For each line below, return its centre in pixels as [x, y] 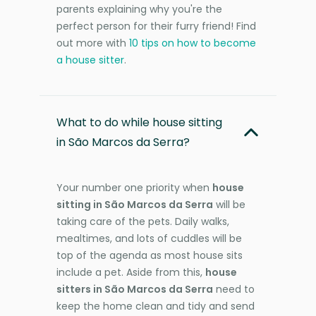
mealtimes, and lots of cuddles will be [149, 238]
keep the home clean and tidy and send [156, 306]
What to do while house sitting [139, 122]
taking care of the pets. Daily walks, [143, 221]
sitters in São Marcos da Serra [135, 289]
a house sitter [90, 60]
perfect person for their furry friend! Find [156, 26]
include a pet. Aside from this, [131, 272]
